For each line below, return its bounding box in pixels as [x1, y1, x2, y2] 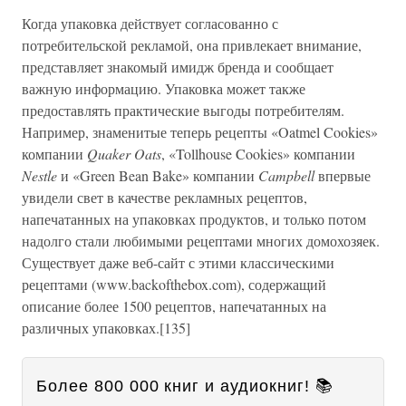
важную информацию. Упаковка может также [22, 78, 305, 98]
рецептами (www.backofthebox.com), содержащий [22, 274, 326, 294]
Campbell [258, 165, 318, 185]
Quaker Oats [87, 143, 161, 163]
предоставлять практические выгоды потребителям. [22, 100, 344, 120]
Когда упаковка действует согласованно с [22, 13, 278, 33]
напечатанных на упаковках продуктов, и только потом [22, 208, 366, 228]
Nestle [22, 165, 61, 185]
